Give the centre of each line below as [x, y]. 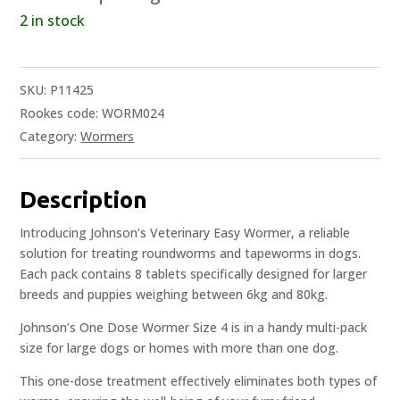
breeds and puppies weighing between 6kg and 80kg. [174, 295]
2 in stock [53, 21]
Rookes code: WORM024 [92, 113]
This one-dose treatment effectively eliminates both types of [199, 381]
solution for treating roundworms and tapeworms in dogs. [191, 254]
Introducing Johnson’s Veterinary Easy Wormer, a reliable [185, 233]
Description [84, 200]
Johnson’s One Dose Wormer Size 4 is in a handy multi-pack [194, 328]
